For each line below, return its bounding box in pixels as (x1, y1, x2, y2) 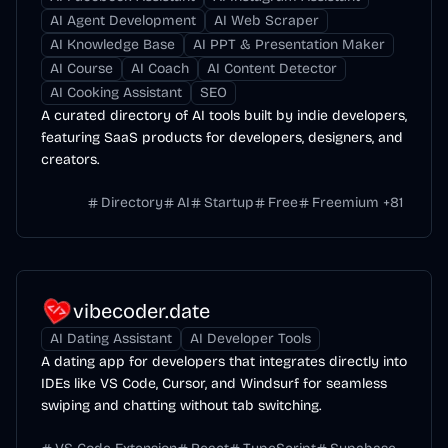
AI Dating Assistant (50, 330, 172, 347)
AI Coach (131, 60, 189, 77)
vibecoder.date (73, 299, 210, 323)
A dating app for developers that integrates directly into (41, 353, 407, 370)
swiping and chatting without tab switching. (41, 397, 321, 414)
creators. (41, 151, 99, 168)
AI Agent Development (50, 12, 196, 29)
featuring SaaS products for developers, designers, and (41, 129, 403, 146)
